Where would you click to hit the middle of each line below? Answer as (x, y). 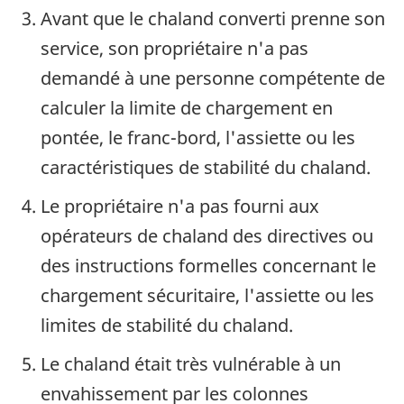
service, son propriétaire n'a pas (174, 49)
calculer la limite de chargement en (187, 108)
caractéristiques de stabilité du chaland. (206, 168)
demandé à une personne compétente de (213, 78)
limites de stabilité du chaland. (167, 326)
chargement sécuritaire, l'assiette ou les (207, 296)
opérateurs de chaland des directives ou (207, 236)
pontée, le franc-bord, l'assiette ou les (198, 138)
